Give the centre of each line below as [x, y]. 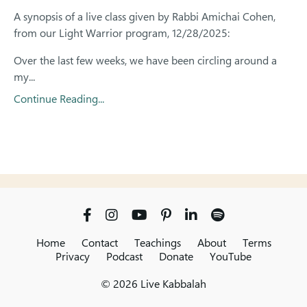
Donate [176, 257]
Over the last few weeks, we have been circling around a [145, 61]
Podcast [124, 257]
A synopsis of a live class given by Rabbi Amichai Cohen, [145, 17]
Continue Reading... [59, 99]
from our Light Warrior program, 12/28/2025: [122, 33]
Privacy [73, 257]
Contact [99, 243]
